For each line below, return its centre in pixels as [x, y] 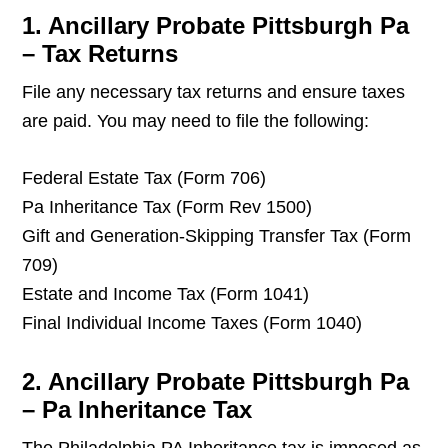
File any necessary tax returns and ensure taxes [214, 92]
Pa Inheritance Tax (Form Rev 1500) [167, 207]
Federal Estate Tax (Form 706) [144, 178]
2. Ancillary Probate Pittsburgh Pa [216, 382]
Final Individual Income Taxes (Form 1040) [192, 323]
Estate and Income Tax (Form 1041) [166, 294]
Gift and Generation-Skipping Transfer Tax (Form [217, 236]
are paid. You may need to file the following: [196, 121]
